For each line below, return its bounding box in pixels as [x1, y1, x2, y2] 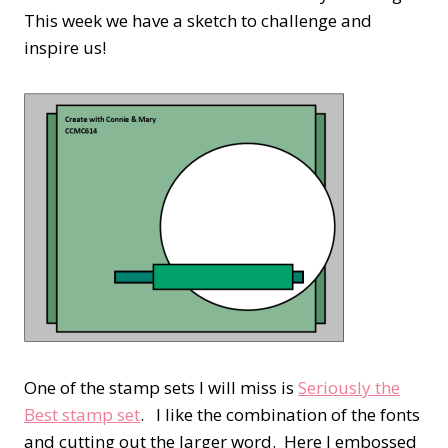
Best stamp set [24, 403, 140, 427]
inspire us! [24, 36, 106, 60]
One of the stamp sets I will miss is [24, 376, 298, 400]
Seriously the [298, 376, 400, 400]
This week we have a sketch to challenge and [24, 9, 372, 33]
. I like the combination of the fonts [140, 403, 420, 427]
